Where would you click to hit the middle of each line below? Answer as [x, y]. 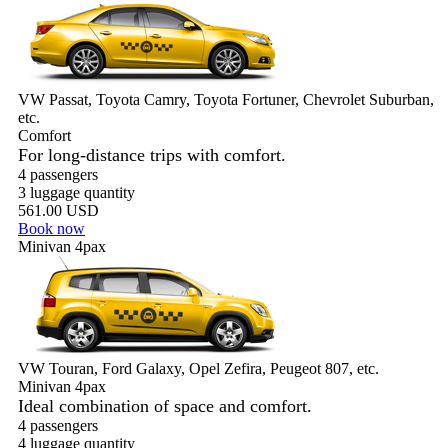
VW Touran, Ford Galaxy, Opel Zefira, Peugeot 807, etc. [198, 368]
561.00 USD [58, 210]
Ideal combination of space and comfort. [165, 406]
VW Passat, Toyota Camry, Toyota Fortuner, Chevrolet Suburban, [226, 99]
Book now [51, 228]
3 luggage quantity [76, 192]
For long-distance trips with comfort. [152, 155]
